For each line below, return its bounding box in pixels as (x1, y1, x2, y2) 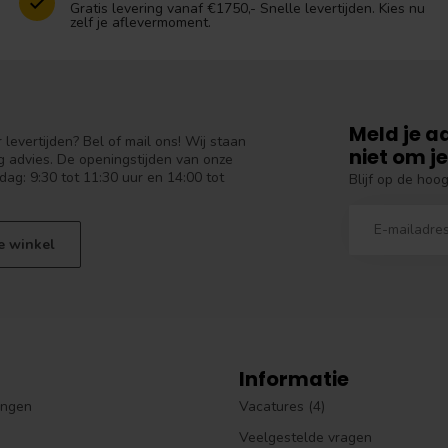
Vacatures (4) (239, 397, 325, 417)
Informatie (239, 365, 349, 394)
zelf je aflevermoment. (70, 12, 211, 32)
